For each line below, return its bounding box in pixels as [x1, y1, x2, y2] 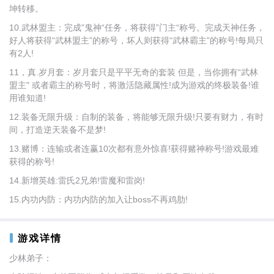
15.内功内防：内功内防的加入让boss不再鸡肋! [9, 194, 188, 204]
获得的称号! [9, 157, 54, 166]
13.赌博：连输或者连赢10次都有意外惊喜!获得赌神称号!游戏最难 [9, 144, 259, 154]
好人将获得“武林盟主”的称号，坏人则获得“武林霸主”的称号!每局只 [9, 35, 264, 45]
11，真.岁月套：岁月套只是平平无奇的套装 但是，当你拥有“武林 [9, 67, 258, 77]
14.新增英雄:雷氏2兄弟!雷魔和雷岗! [9, 176, 145, 185]
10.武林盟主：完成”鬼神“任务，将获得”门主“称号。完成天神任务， [9, 23, 265, 32]
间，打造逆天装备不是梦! [9, 125, 106, 135]
